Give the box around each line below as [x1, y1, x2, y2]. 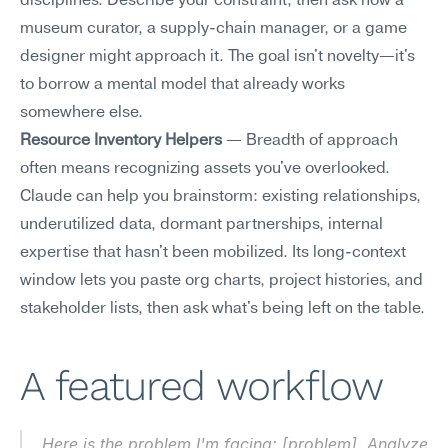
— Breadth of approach [222, 133, 398, 149]
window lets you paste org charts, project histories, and [20, 273, 423, 289]
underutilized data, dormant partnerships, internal [20, 217, 383, 233]
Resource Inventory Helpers [20, 133, 222, 149]
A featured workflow [20, 362, 383, 410]
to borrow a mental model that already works [20, 77, 345, 93]
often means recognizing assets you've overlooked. [20, 161, 390, 177]
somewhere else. [20, 105, 143, 121]
